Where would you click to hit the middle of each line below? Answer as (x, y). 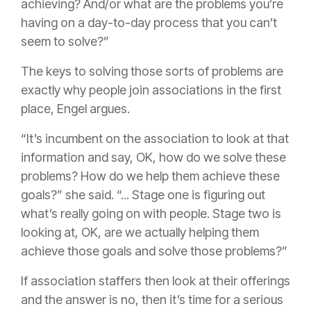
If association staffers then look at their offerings (155, 281)
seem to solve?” (66, 42)
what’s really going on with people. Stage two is (151, 214)
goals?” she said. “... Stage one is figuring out (143, 195)
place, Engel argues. (75, 109)
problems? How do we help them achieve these (150, 176)
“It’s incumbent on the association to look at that (155, 139)
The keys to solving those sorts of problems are (152, 72)
